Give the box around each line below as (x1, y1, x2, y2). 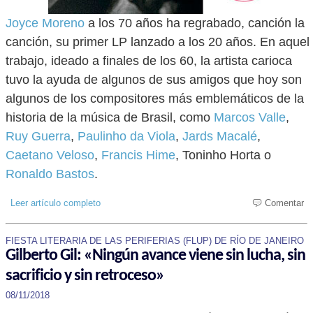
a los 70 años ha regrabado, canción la (85, 16, 305, 30)
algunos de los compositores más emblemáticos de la (6, 92, 304, 105)
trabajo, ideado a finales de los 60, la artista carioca (6, 54, 292, 68)
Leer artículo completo (10, 198, 101, 208)
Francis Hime (101, 148, 175, 162)
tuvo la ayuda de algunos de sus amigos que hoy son (6, 73, 302, 87)
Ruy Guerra (6, 129, 71, 143)
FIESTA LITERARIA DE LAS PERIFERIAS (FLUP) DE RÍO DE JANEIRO (6, 235, 304, 246)
